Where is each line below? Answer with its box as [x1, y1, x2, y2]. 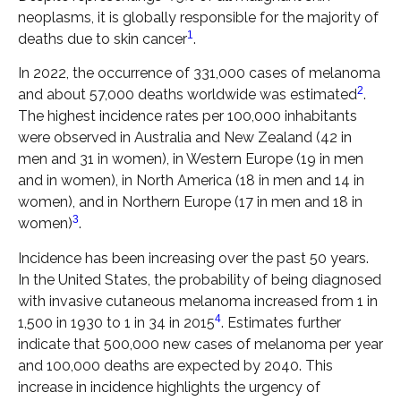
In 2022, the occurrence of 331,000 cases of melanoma [18, 64, 380, 82]
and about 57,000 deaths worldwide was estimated [18, 86, 357, 104]
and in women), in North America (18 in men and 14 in [18, 172, 364, 190]
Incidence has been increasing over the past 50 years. [18, 249, 369, 267]
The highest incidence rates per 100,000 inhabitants [18, 107, 357, 125]
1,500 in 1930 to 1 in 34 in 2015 [18, 313, 215, 331]
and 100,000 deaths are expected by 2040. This [18, 356, 333, 374]
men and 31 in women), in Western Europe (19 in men [18, 150, 363, 168]
